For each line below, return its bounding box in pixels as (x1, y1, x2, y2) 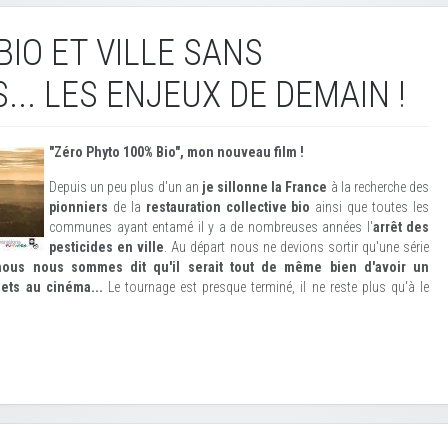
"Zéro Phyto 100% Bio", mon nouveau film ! (49, 144, 304, 160)
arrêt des (372, 219, 429, 235)
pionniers (49, 199, 108, 215)
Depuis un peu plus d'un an (49, 179, 202, 195)
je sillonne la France (201, 179, 328, 195)
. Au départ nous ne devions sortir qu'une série (164, 239, 430, 255)
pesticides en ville (49, 239, 165, 255)
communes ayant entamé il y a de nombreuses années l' (49, 219, 373, 235)
